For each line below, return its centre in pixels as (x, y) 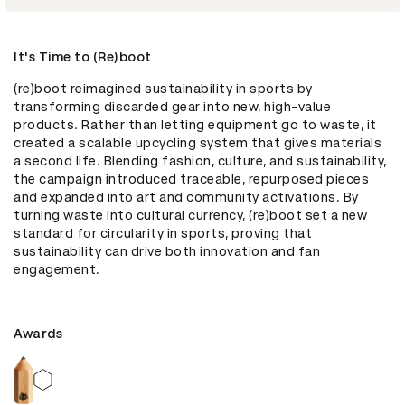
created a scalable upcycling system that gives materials (198, 143)
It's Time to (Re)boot (83, 57)
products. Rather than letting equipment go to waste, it (195, 125)
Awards (38, 334)
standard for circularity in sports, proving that (163, 234)
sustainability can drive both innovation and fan (167, 252)
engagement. (57, 270)
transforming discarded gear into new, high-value (172, 107)
